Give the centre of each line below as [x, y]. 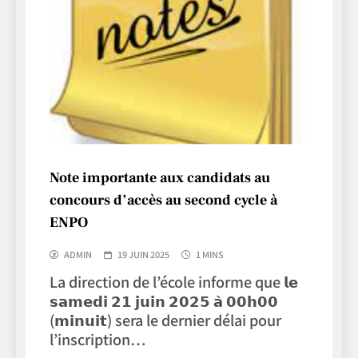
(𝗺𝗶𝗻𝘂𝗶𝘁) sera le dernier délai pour [165, 319]
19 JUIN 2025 [143, 254]
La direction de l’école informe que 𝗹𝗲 [174, 281]
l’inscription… [97, 338]
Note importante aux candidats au [160, 177]
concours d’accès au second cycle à [163, 200]
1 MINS [210, 254]
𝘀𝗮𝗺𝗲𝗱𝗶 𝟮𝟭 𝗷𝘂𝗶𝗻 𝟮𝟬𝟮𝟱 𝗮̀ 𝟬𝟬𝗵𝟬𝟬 [164, 300]
